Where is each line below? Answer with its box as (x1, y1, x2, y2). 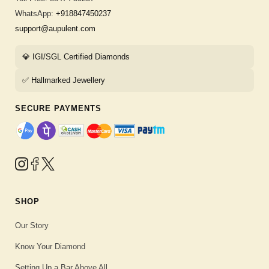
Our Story (15, 221, 49, 231)
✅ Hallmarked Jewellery (22, 76, 105, 85)
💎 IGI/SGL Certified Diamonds (22, 52, 130, 62)
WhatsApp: (15, 9, 56, 19)
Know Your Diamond (15, 242, 85, 252)
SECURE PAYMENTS (15, 104, 101, 113)
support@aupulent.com (15, 24, 95, 34)
